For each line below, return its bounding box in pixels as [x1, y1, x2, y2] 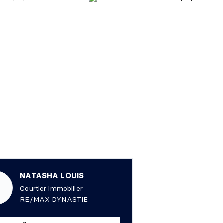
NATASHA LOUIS [20, 171, 84, 181]
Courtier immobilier [20, 184, 83, 193]
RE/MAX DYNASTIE [20, 195, 88, 204]
